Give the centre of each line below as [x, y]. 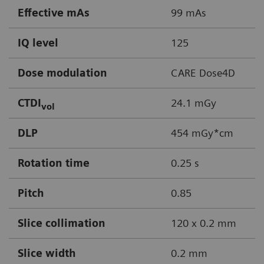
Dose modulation [62, 73]
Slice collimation [62, 223]
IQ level [38, 43]
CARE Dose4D [203, 73]
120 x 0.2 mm [204, 223]
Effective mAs [54, 13]
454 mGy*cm [202, 133]
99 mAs [189, 13]
